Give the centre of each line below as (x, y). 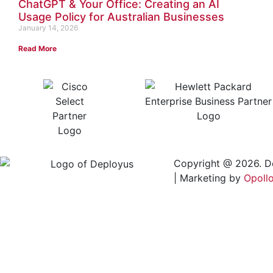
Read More (37, 48)
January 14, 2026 (48, 27)
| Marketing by (209, 178)
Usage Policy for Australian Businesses (121, 16)
